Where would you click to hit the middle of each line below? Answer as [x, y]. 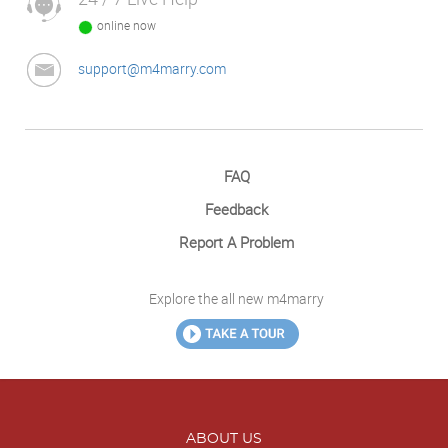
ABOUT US [224, 438]
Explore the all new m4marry [236, 298]
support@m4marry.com [152, 68]
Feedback [236, 208]
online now [126, 24]
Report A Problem [236, 241]
